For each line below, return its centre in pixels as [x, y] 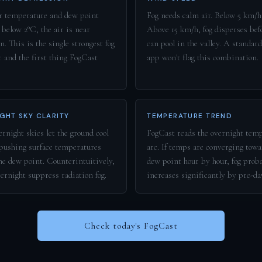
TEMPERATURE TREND [190, 116]
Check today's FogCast [131, 225]
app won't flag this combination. [203, 58]
